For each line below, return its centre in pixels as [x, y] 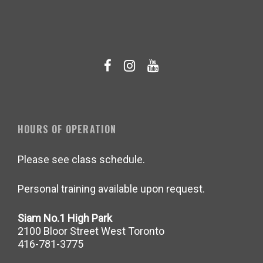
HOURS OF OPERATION [67, 129]
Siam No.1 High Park [65, 218]
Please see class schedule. [81, 159]
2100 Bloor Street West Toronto [91, 231]
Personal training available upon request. [111, 189]
